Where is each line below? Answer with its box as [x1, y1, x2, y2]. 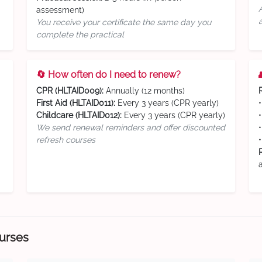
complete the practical [36, 30, 124, 39]
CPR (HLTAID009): [36, 86, 104, 95]
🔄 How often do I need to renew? [36, 69, 181, 80]
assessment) [36, 5, 84, 15]
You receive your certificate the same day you [36, 18, 211, 27]
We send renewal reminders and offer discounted [36, 123, 225, 132]
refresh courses [36, 135, 95, 144]
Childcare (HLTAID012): [36, 111, 122, 120]
